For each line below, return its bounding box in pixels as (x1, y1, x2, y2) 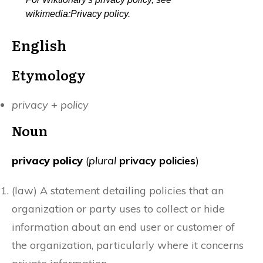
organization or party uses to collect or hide (12, 201, 225, 215)
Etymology (12, 65, 86, 85)
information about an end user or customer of (12, 220, 235, 234)
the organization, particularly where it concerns (12, 238, 244, 252)
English (12, 34, 66, 55)
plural (89, 153, 116, 167)
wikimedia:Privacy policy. (26, 8, 130, 19)
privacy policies (119, 153, 195, 167)
